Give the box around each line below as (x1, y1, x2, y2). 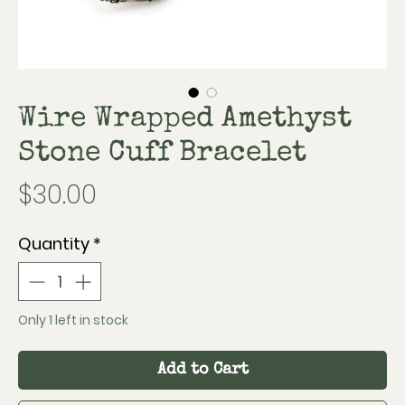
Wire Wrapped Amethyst (18, 105, 352, 135)
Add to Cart (156, 362, 249, 378)
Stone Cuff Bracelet (18, 139, 306, 169)
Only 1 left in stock (18, 311, 128, 329)
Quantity (18, 232, 89, 255)
